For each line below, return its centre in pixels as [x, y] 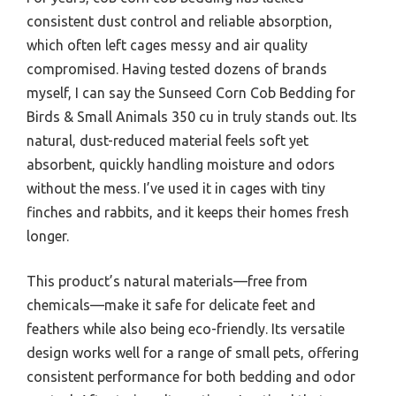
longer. [48, 236]
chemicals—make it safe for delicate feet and [171, 305]
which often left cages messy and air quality [167, 46]
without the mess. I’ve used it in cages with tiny [176, 189]
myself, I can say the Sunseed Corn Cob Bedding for [191, 93]
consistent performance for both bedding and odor [191, 377]
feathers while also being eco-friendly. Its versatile [186, 329]
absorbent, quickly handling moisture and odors [181, 165]
